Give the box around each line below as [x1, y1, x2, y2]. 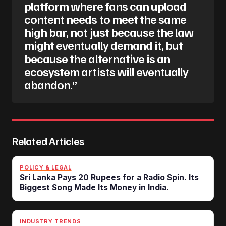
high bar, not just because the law [24, 24, 194, 40]
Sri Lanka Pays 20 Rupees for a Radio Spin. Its [20, 172, 199, 182]
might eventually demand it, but [24, 37, 183, 53]
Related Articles [12, 134, 84, 148]
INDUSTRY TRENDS [20, 217, 81, 225]
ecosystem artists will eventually [24, 64, 189, 79]
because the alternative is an [24, 50, 171, 66]
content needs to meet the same [24, 11, 187, 27]
